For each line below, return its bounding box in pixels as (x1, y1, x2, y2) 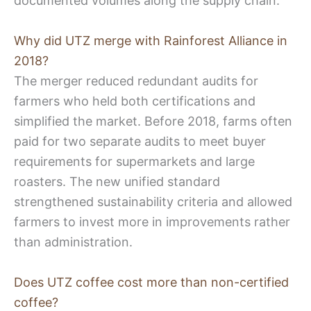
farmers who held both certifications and (14, 94, 255, 109)
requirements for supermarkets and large (14, 154, 255, 169)
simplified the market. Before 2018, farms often (14, 114, 292, 129)
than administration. (14, 235, 133, 250)
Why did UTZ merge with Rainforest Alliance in (14, 33, 287, 49)
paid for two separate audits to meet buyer (14, 134, 266, 149)
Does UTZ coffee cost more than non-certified (14, 274, 289, 289)
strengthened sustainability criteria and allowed (14, 194, 292, 210)
